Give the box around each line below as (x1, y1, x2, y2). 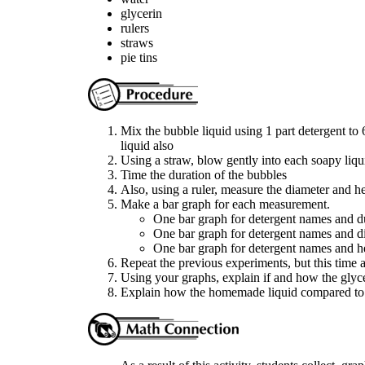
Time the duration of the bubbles (121, 168, 287, 182)
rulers (121, 21, 149, 35)
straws (121, 36, 153, 50)
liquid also (121, 139, 174, 152)
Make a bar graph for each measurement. (121, 197, 330, 211)
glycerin (121, 7, 162, 20)
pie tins (121, 51, 157, 64)
